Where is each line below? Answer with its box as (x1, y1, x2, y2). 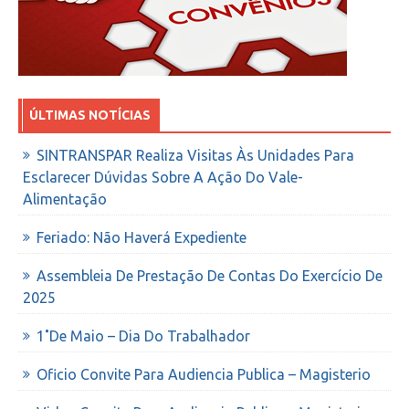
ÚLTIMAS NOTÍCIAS (29, 108, 151, 123)
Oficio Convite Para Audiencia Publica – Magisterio (37, 366, 371, 383)
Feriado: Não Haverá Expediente (37, 229, 246, 246)
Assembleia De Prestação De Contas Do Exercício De (37, 267, 383, 285)
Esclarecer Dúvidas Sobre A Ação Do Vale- (23, 169, 303, 186)
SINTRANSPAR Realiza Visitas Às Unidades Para (37, 147, 354, 164)
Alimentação (23, 191, 107, 208)
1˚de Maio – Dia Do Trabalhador (37, 328, 250, 345)
